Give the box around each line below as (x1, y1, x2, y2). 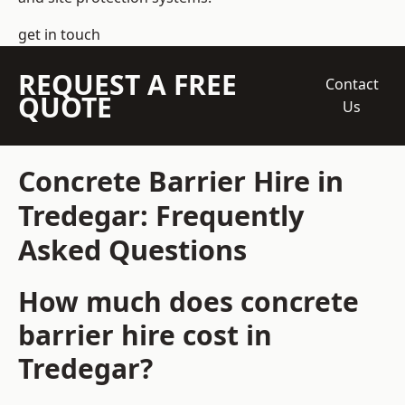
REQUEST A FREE (18, 66, 237, 104)
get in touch (18, 24, 100, 45)
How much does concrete (18, 283, 359, 321)
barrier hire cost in (18, 316, 272, 354)
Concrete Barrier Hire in (18, 162, 344, 201)
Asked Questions (18, 231, 247, 269)
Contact (325, 74, 379, 95)
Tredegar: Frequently (18, 196, 304, 235)
